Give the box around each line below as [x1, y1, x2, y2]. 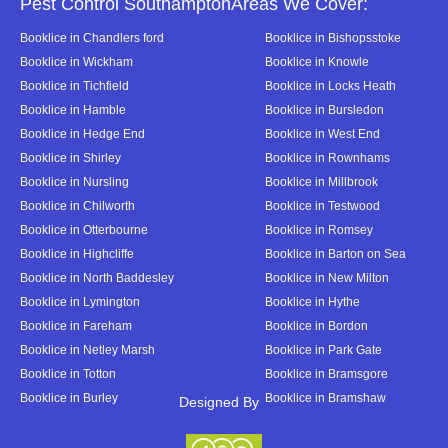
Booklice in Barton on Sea [265, 247, 406, 260]
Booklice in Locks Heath [265, 79, 396, 92]
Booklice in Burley [20, 391, 118, 404]
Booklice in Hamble [20, 103, 126, 116]
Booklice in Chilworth [20, 199, 135, 212]
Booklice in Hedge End [20, 127, 145, 140]
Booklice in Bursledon [265, 103, 384, 116]
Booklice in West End [265, 127, 380, 140]
